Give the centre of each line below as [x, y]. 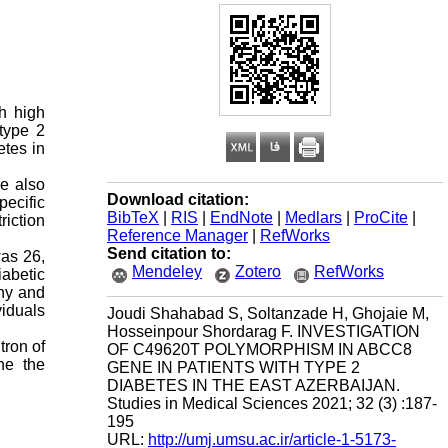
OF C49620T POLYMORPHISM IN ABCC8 [259, 349]
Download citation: [178, 199]
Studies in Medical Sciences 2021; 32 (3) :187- [272, 403]
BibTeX [133, 217]
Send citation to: [169, 253]
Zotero [258, 271]
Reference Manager [177, 235]
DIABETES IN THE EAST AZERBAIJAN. [253, 385]
